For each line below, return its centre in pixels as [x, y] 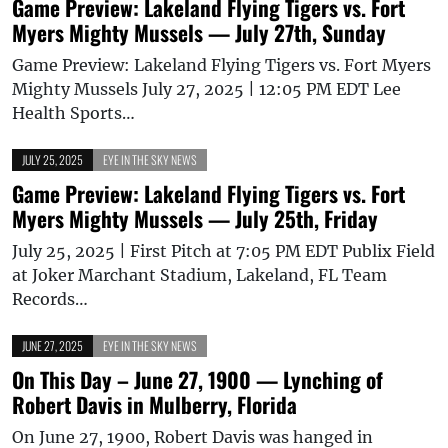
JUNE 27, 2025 [52, 345]
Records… [50, 298]
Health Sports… [73, 112]
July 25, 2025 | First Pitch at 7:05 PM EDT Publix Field [223, 250]
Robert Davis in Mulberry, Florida [154, 404]
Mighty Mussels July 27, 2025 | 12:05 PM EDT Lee [206, 88]
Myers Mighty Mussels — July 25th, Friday [195, 218]
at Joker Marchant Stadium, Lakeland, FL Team [199, 274]
